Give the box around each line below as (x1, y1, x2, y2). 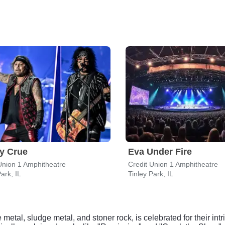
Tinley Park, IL (128, 170, 173, 178)
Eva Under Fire (128, 147, 192, 157)
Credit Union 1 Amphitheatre (128, 160, 218, 168)
